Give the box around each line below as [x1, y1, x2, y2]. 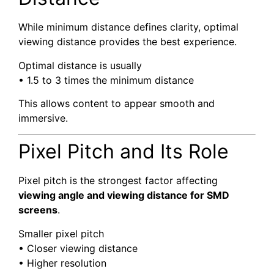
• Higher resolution [18, 256, 106, 269]
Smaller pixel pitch [18, 227, 104, 240]
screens [18, 204, 57, 217]
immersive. [18, 112, 68, 125]
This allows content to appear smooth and [18, 97, 215, 110]
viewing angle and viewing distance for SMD [18, 189, 229, 202]
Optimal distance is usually [18, 59, 142, 72]
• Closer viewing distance [18, 242, 138, 254]
